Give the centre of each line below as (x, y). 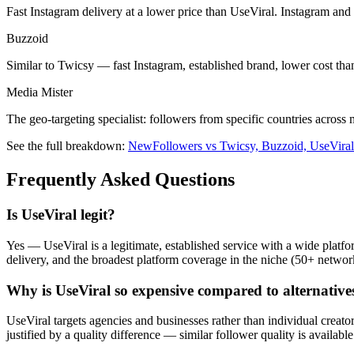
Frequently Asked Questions (121, 180)
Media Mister (40, 92)
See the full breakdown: (66, 146)
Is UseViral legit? (61, 215)
